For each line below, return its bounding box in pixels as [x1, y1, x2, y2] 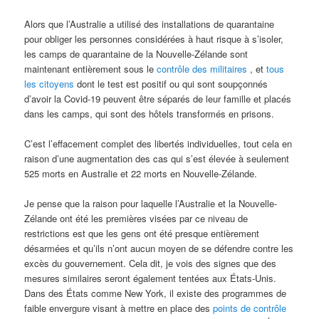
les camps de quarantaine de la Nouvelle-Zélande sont [24, 47, 249, 61]
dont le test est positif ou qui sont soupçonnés [74, 77, 268, 90]
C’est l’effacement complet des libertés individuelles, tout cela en [24, 137, 293, 151]
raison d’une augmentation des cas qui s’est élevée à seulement [24, 152, 290, 166]
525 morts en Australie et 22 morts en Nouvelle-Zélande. [24, 167, 258, 181]
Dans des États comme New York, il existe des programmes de [24, 286, 287, 300]
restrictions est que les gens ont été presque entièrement [24, 226, 260, 241]
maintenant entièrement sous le [24, 62, 157, 75]
